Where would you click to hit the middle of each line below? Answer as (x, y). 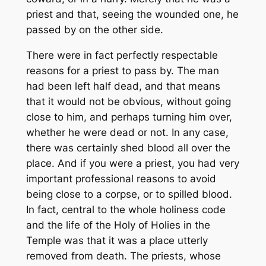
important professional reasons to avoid (121, 179)
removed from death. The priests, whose (123, 256)
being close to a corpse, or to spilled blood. (129, 194)
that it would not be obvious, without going (128, 102)
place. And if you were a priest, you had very (132, 164)
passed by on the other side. (94, 30)
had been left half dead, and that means (123, 86)
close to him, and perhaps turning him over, (129, 117)
